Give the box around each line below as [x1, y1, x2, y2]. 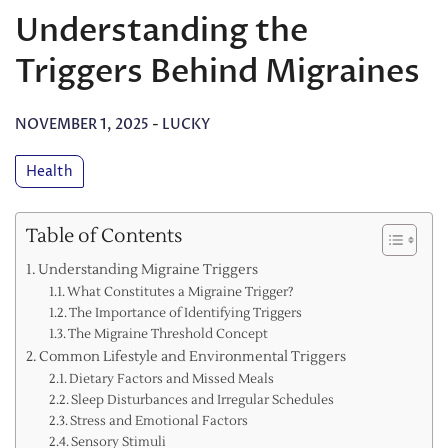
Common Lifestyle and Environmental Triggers [38, 347, 346, 367]
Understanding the [15, 8, 308, 53]
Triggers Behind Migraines [15, 49, 420, 94]
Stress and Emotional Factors [70, 413, 249, 430]
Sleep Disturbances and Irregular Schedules [71, 392, 335, 409]
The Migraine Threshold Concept [68, 326, 269, 343]
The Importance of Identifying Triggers [69, 305, 303, 322]
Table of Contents [26, 224, 182, 249]
